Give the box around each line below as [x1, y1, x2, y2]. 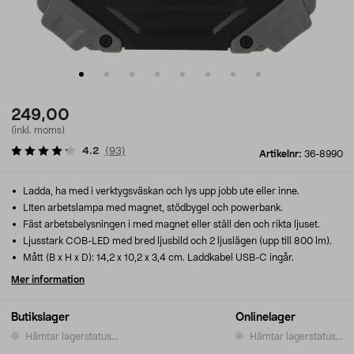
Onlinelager [235, 312, 296, 323]
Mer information [11, 275, 85, 284]
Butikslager [11, 312, 70, 323]
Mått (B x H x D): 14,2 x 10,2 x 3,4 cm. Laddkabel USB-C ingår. [21, 253, 294, 262]
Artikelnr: [259, 149, 304, 159]
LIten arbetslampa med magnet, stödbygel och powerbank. [21, 203, 283, 213]
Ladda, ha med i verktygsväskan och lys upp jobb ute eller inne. [21, 186, 299, 196]
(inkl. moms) [11, 126, 65, 135]
